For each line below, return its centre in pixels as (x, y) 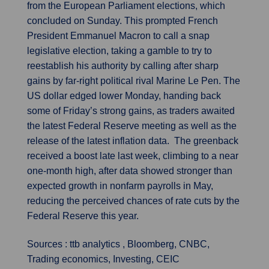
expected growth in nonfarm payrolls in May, (120, 186)
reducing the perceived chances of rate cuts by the (133, 201)
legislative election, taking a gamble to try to (119, 51)
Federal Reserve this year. (83, 216)
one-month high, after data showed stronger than (130, 171)
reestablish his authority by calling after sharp (123, 66)
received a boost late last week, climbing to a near (133, 156)
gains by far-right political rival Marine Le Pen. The (134, 81)
